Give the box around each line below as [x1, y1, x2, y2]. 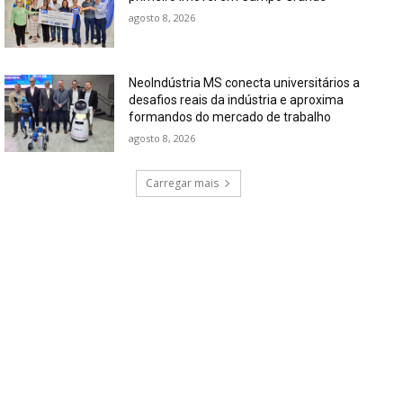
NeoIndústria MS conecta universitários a [129, 76, 361, 91]
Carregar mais [145, 175, 219, 191]
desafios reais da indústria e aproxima [129, 93, 345, 108]
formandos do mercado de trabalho [129, 110, 332, 125]
